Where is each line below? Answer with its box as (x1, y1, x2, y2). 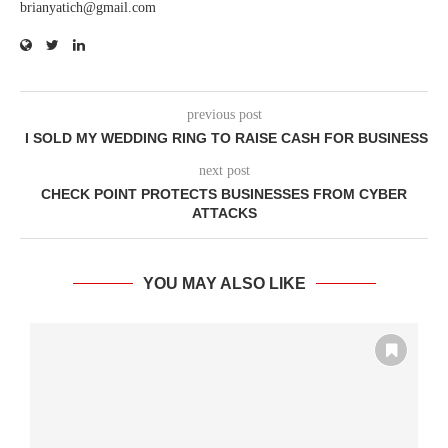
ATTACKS (191, 204, 257, 221)
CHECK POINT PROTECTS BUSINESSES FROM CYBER (41, 185, 407, 202)
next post (198, 162, 250, 178)
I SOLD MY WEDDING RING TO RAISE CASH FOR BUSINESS (20, 129, 428, 146)
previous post (186, 106, 262, 122)
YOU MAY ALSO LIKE (142, 274, 306, 292)
